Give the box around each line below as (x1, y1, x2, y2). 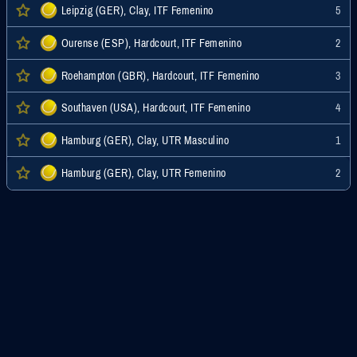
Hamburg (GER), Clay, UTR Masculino (61, 133, 229, 148)
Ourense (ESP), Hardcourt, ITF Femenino (61, 35, 242, 50)
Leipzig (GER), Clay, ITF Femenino (61, 3, 214, 18)
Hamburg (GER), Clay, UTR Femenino (61, 166, 226, 181)
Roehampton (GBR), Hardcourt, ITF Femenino (61, 68, 260, 83)
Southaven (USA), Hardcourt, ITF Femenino (61, 100, 251, 116)
